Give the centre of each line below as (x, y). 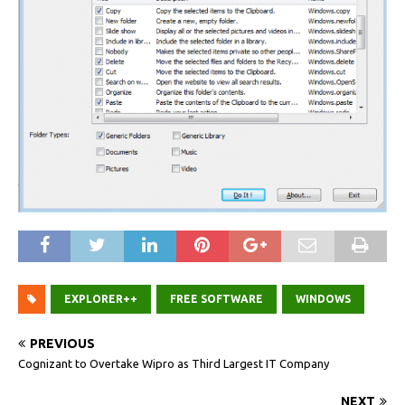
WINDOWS (323, 299)
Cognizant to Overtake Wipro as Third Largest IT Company (174, 364)
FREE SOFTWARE (217, 299)
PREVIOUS (62, 344)
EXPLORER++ (101, 299)
